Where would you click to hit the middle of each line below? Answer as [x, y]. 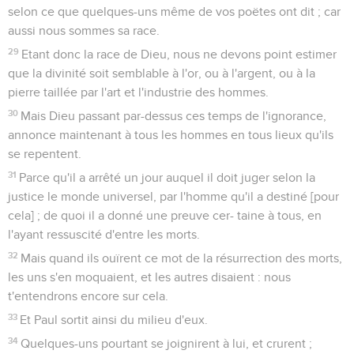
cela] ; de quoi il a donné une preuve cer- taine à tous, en [165, 215]
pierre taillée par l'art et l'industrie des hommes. [138, 92]
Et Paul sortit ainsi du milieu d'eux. [114, 320]
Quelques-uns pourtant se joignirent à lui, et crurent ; [167, 343]
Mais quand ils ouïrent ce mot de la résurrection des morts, [182, 258]
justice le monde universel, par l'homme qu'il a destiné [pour [173, 196]
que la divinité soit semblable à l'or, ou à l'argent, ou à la [162, 73]
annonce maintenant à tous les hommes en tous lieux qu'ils [171, 135]
